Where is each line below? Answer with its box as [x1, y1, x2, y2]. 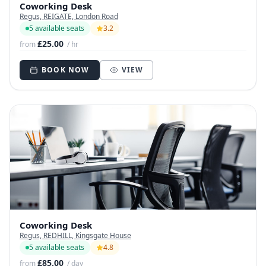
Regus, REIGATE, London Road [20, 11, 118, 21]
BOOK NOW [42, 65, 90, 75]
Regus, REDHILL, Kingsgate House [20, 230, 131, 240]
